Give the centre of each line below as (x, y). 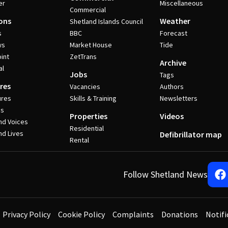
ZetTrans (83, 56)
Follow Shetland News (166, 174)
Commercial (88, 10)
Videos (172, 116)
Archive (173, 63)
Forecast (174, 33)
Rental (79, 140)
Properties (88, 116)
